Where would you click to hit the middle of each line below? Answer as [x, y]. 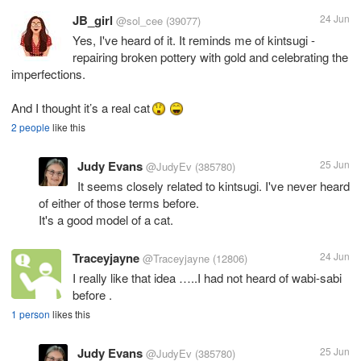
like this [68, 127]
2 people [31, 127]
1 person [31, 313]
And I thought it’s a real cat [81, 107]
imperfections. [48, 73]
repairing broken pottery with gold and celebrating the [210, 56]
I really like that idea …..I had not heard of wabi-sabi [207, 277]
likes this [70, 313]
